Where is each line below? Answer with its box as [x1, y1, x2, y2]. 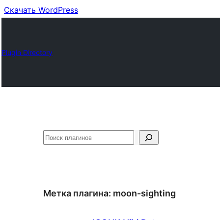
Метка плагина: [43, 188, 113, 198]
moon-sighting [113, 188, 176, 198]
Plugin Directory [1, 48, 53, 56]
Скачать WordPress [4, 5, 78, 15]
